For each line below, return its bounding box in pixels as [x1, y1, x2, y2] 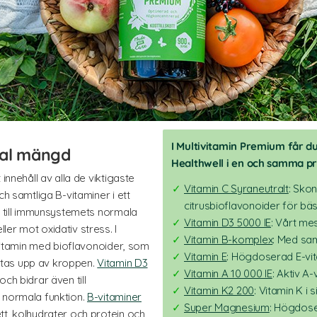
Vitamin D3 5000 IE [184, 215, 271, 229]
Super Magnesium [184, 300, 270, 314]
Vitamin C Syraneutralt [184, 181, 289, 195]
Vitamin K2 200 [184, 283, 255, 297]
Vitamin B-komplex [184, 232, 273, 246]
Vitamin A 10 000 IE [184, 266, 272, 280]
